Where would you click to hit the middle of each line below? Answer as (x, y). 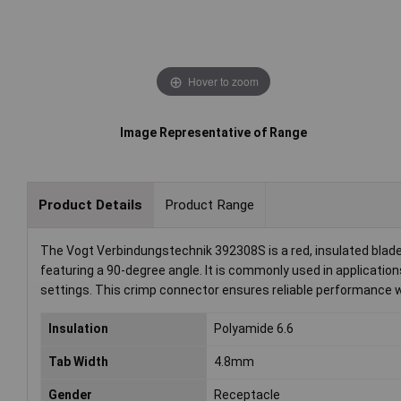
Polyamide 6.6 (254, 329)
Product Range (209, 205)
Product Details (90, 205)
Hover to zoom (223, 81)
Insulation (78, 329)
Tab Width (78, 362)
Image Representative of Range (214, 133)
